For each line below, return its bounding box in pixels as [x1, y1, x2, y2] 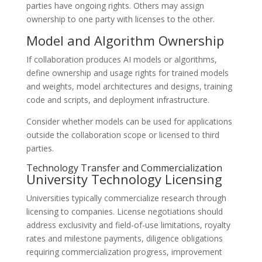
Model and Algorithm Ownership [26, 32, 224, 49]
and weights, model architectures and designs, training [26, 81, 232, 92]
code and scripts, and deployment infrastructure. [26, 94, 209, 105]
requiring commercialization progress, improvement [26, 246, 222, 257]
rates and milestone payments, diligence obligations [26, 233, 223, 244]
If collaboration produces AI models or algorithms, [26, 54, 217, 65]
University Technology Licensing [26, 170, 222, 188]
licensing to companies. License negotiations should [26, 206, 223, 217]
